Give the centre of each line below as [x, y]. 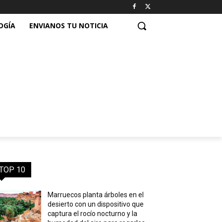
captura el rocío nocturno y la [93, 214]
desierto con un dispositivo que [96, 204]
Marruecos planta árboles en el [96, 195]
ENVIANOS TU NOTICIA [69, 26]
